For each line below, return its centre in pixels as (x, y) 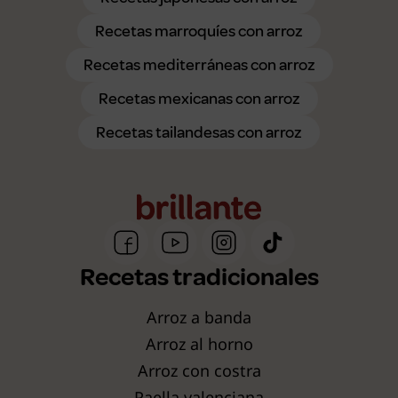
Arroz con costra (199, 370)
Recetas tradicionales (199, 276)
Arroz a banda (199, 317)
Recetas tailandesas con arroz (199, 132)
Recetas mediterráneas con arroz (199, 64)
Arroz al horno (199, 343)
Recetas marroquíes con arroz (199, 31)
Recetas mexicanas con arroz (199, 98)
